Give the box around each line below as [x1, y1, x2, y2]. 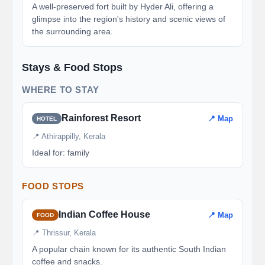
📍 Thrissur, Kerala [32, 228, 96, 237]
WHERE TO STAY [22, 85, 99, 95]
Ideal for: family [32, 148, 89, 157]
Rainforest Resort [62, 113, 141, 123]
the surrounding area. [32, 27, 113, 36]
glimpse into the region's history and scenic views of [32, 14, 225, 24]
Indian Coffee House [59, 209, 150, 219]
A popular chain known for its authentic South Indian [32, 244, 226, 254]
